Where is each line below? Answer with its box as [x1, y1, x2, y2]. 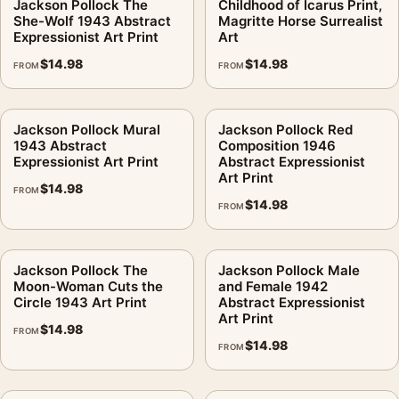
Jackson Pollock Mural [13, 120, 160, 138]
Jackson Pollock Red [218, 120, 353, 138]
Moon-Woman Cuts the [13, 277, 163, 295]
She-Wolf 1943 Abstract [13, 12, 171, 29]
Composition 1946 [218, 136, 336, 154]
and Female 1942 [218, 277, 328, 295]
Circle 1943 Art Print [13, 293, 147, 311]
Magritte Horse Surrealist [218, 12, 383, 29]
